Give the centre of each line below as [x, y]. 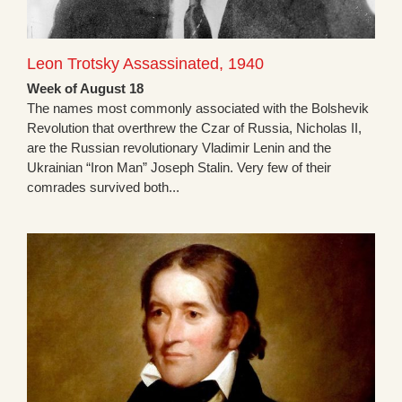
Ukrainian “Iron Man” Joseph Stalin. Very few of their [179, 168]
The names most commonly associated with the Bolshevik [198, 109]
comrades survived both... [103, 188]
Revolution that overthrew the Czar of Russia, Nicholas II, [194, 128]
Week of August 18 [85, 89]
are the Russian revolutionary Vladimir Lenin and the [179, 148]
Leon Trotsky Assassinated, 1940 [145, 64]
